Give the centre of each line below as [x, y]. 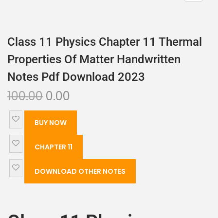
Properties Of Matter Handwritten [94, 59]
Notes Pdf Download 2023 [76, 77]
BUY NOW [51, 123]
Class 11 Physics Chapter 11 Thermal [105, 42]
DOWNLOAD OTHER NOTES [80, 171]
